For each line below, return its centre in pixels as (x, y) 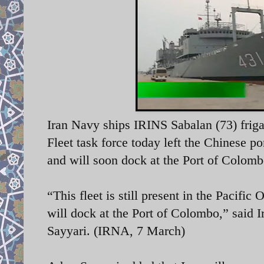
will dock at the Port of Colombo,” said (152, 213)
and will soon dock (99, 160)
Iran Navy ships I (93, 124)
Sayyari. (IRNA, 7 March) (116, 230)
